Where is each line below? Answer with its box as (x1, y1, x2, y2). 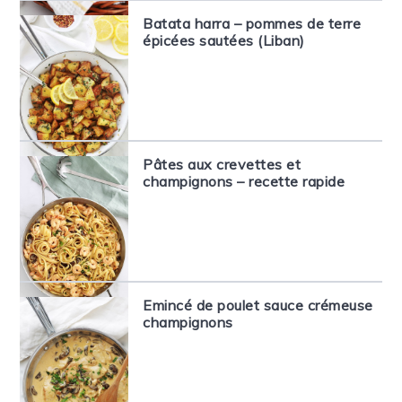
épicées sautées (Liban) (143, 31, 305, 49)
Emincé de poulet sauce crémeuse (143, 296, 373, 314)
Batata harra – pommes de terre (143, 14, 362, 32)
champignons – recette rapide (143, 172, 345, 190)
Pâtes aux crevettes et (143, 155, 301, 173)
